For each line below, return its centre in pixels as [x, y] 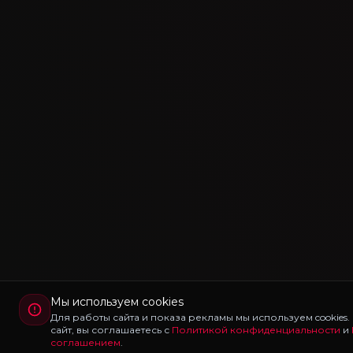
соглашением [85, 342]
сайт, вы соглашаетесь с [111, 330]
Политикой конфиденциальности [256, 330]
